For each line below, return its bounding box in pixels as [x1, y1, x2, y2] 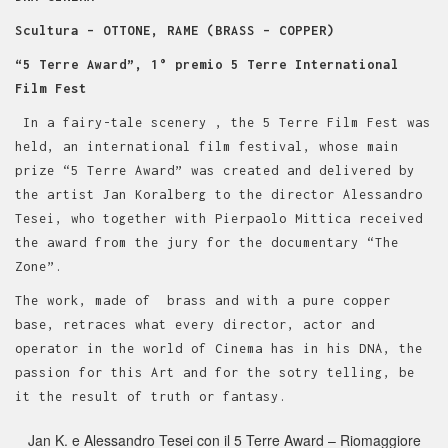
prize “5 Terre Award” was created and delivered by [15, 163, 415, 178]
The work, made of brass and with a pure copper [15, 293, 391, 308]
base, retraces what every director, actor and [15, 317, 375, 332]
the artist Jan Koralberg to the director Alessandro [15, 187, 423, 202]
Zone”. [15, 259, 63, 274]
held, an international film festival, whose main [15, 139, 399, 154]
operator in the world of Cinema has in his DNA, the [15, 341, 423, 356]
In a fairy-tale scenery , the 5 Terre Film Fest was [23, 115, 431, 130]
